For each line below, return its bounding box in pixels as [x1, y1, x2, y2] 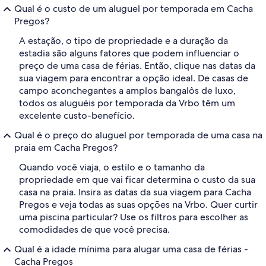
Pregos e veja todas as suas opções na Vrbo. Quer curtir [19, 198, 258, 211]
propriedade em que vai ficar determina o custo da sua [19, 173, 255, 186]
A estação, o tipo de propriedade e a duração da [19, 34, 228, 47]
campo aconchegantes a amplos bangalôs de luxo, [19, 84, 236, 97]
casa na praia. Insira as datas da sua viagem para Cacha [19, 186, 251, 199]
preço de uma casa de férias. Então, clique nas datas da [19, 59, 255, 72]
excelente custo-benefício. [19, 109, 135, 122]
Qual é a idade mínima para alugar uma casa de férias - [14, 243, 248, 256]
